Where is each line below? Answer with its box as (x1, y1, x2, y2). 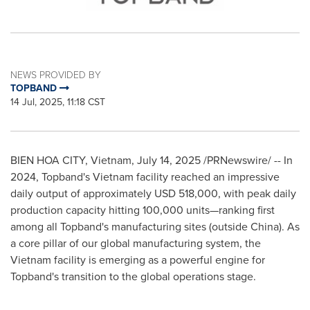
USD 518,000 (154, 185, 218, 201)
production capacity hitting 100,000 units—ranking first (10, 202, 275, 218)
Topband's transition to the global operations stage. (10, 268, 256, 284)
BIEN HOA (10, 152, 60, 168)
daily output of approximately (10, 185, 154, 201)
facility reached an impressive (134, 169, 280, 185)
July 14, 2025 (137, 152, 201, 168)
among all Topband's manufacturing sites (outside (10, 219, 250, 235)
